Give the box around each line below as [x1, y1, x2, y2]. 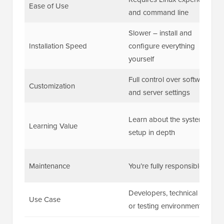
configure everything [128, 40, 195, 51]
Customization [28, 80, 75, 91]
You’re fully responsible [128, 160, 203, 171]
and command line [128, 6, 188, 18]
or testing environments [128, 200, 204, 211]
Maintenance [28, 160, 70, 171]
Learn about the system [128, 113, 204, 125]
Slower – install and [128, 27, 192, 38]
